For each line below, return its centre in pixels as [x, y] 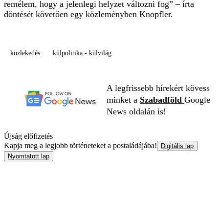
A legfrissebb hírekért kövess [158, 88]
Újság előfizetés [28, 136]
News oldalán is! [136, 112]
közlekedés [25, 53]
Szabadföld [162, 100]
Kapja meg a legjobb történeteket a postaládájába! [80, 146]
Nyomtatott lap [29, 156]
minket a [123, 100]
